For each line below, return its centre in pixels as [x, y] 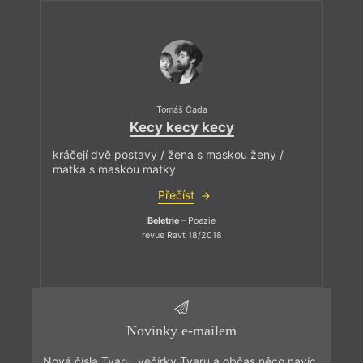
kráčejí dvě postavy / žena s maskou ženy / [168, 155]
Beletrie [163, 221]
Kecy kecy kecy [181, 128]
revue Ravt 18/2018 [181, 235]
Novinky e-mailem [181, 331]
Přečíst [176, 195]
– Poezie [197, 221]
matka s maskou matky [114, 169]
